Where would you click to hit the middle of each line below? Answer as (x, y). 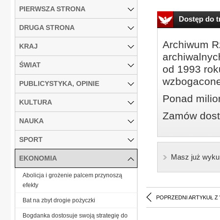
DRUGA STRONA (47, 27)
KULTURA (36, 102)
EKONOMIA (38, 158)
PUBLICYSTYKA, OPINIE (59, 83)
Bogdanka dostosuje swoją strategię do (75, 215)
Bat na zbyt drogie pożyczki (59, 200)
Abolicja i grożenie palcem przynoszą (72, 175)
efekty (30, 185)
